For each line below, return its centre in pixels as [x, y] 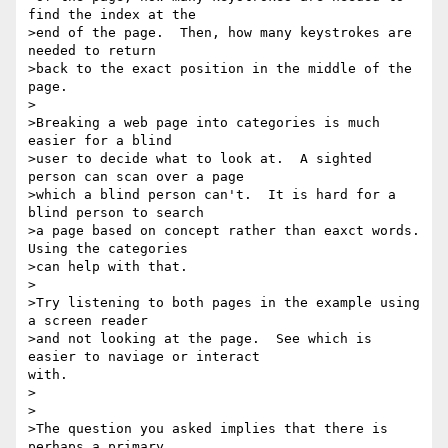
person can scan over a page [136, 177]
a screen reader [88, 321]
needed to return [92, 51]
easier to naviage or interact [144, 357]
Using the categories [108, 249]
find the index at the [112, 15]
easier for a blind [100, 141]
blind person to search [116, 213]
